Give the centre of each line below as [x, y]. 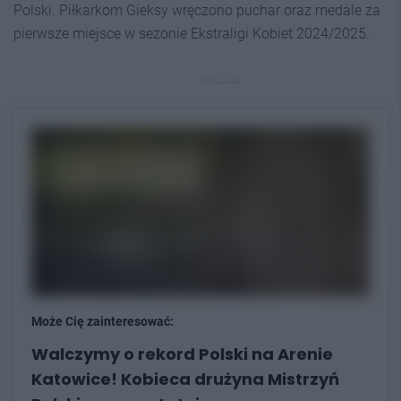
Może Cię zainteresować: [102, 321]
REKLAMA [220, 81]
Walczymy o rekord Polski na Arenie [182, 354]
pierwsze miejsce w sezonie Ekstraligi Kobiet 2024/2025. [192, 34]
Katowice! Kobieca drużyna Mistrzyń [185, 379]
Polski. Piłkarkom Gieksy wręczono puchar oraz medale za [197, 10]
